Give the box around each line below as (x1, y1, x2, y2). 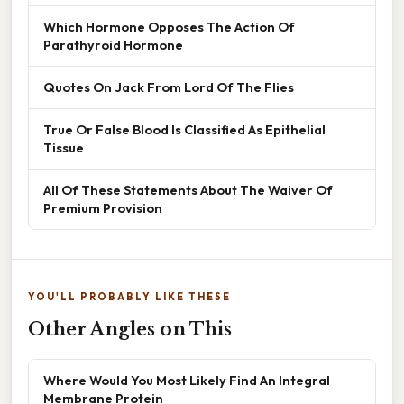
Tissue (43, 139, 84, 157)
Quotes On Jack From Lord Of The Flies (43, 78, 294, 96)
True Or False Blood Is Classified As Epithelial (43, 121, 326, 139)
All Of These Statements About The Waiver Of (43, 181, 333, 199)
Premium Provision (43, 199, 162, 217)
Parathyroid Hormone (43, 36, 183, 54)
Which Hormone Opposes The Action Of (43, 18, 295, 36)
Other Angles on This (28, 318, 232, 341)
